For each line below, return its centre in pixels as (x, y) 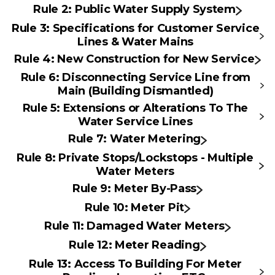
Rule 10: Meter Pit (134, 207)
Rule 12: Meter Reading (134, 245)
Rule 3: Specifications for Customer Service (135, 28)
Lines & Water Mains (136, 41)
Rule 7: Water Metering (134, 139)
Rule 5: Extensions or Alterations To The (135, 108)
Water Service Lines (135, 122)
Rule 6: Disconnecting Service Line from (136, 78)
